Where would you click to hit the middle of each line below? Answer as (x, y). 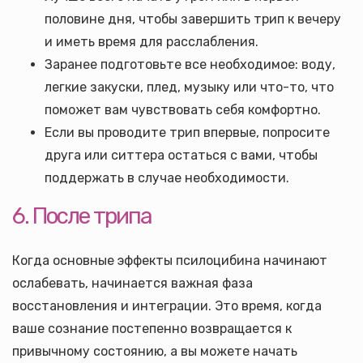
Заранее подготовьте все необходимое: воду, (190, 64)
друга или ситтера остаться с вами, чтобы (181, 155)
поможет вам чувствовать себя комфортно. (183, 110)
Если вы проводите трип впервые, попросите (187, 132)
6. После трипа (82, 216)
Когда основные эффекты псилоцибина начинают (170, 261)
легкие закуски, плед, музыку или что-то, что (189, 87)
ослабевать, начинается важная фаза (132, 283)
